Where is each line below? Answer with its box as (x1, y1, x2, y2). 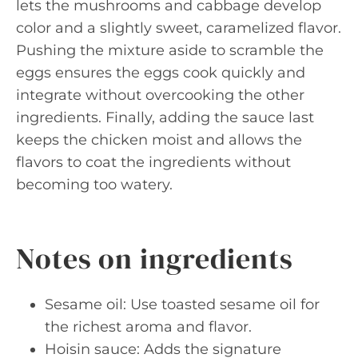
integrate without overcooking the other (16, 86, 304, 104)
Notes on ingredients (16, 239, 293, 278)
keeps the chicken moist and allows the (16, 131, 302, 149)
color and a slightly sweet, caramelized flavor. (16, 19, 341, 37)
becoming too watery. (16, 176, 173, 193)
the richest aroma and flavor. (45, 318, 252, 336)
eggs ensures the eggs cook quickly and (16, 64, 305, 82)
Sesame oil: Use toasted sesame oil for (45, 296, 320, 313)
